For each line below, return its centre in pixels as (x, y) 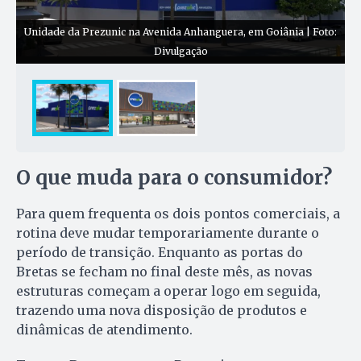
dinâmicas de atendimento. (104, 329)
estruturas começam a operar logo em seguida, (168, 290)
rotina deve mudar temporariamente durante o (168, 232)
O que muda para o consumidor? (174, 177)
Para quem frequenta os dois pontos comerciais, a (178, 213)
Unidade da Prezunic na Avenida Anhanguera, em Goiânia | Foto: (180, 31)
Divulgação (180, 51)
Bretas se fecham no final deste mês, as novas (164, 271)
